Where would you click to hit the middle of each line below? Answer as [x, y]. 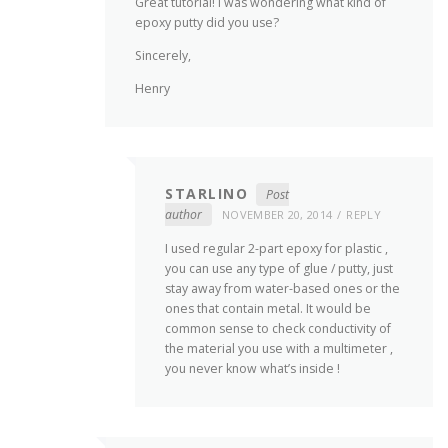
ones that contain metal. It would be [268, 308]
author [183, 215]
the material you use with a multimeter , [279, 348]
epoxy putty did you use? [207, 23]
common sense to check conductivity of [278, 328]
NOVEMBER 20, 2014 [277, 215]
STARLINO [206, 194]
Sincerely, [163, 56]
